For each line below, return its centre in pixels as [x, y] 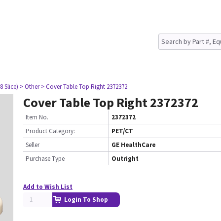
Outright [125, 159]
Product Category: [50, 131]
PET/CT [122, 131]
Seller [33, 145]
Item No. [37, 117]
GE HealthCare [133, 145]
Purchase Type [45, 159]
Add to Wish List [48, 187]
